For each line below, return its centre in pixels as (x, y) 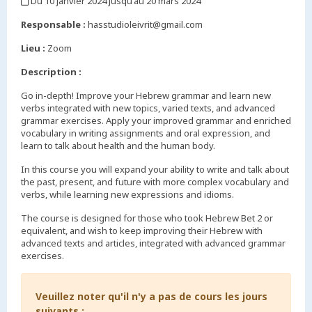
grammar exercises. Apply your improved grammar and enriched (156, 120)
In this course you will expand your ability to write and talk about (155, 169)
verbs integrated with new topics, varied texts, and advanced (148, 108)
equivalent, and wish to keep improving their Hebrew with (142, 230)
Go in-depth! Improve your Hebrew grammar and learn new (146, 95)
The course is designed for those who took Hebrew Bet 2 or (147, 218)
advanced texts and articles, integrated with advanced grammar (153, 243)
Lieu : (33, 48)
